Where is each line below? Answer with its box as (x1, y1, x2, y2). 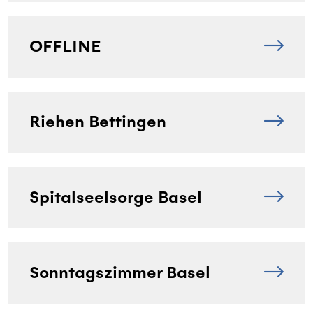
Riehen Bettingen (29, 110, 166, 133)
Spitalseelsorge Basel (29, 186, 202, 208)
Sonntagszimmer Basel (29, 261, 210, 284)
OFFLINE (29, 35, 101, 57)
